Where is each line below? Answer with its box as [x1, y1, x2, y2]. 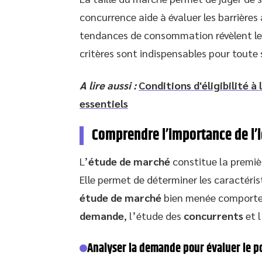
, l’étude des [124, 208, 184, 222]
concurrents [184, 208, 243, 222]
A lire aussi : [80, 78, 136, 92]
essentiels [80, 96, 128, 110]
